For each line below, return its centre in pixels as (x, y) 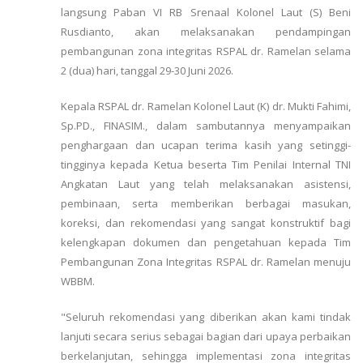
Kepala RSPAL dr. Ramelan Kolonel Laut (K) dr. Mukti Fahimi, (206, 107)
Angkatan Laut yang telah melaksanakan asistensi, (206, 184)
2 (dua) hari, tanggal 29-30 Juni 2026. (148, 71)
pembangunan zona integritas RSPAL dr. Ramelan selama (206, 51)
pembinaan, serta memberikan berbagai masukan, (206, 204)
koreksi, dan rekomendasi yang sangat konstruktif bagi (206, 223)
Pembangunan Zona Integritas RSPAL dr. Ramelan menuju (206, 262)
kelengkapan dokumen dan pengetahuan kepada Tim (206, 243)
